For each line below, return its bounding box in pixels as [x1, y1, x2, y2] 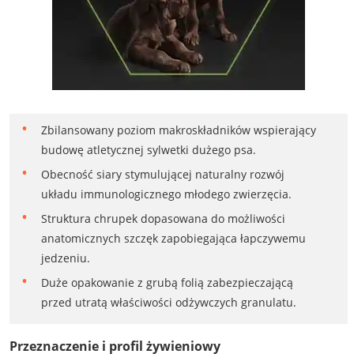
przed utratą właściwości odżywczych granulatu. [40, 295, 296, 311]
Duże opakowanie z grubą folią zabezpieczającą [40, 275, 293, 291]
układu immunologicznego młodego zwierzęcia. [40, 186, 292, 202]
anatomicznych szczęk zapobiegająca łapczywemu [40, 231, 306, 247]
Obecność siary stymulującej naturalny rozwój [40, 167, 284, 183]
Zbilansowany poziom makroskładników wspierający [40, 122, 316, 138]
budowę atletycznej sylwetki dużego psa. [40, 142, 256, 158]
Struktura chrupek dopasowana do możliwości [40, 211, 285, 227]
